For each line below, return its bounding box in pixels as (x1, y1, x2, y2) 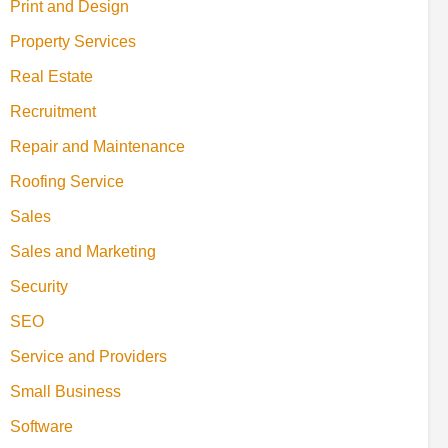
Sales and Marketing (10, 242, 156, 260)
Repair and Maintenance (10, 137, 185, 155)
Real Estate (10, 67, 93, 85)
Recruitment (10, 102, 96, 120)
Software (10, 417, 73, 435)
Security (10, 277, 68, 295)
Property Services (10, 32, 136, 50)
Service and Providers (10, 347, 167, 365)
